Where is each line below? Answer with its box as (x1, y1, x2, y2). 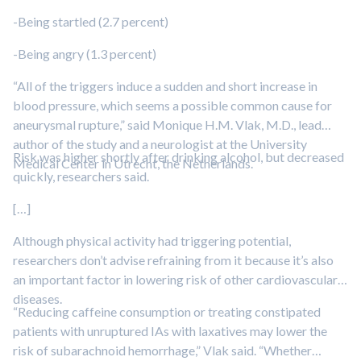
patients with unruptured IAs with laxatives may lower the (13, 323, 327, 338)
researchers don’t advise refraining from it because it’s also (13, 252, 334, 268)
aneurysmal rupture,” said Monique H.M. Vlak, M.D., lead (13, 117, 322, 132)
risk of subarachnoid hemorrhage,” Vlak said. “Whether (13, 342, 312, 358)
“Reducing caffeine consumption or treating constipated (13, 304, 321, 319)
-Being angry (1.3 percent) (13, 46, 156, 61)
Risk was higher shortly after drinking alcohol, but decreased (13, 149, 344, 164)
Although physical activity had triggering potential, (13, 233, 291, 248)
